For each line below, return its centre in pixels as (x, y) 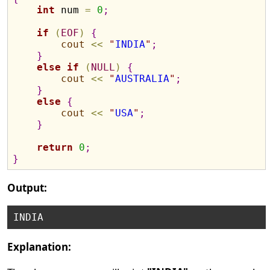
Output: (27, 188)
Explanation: (39, 247)
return (55, 147)
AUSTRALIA (143, 79)
